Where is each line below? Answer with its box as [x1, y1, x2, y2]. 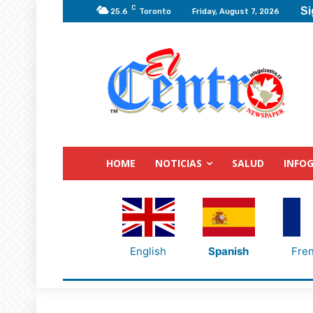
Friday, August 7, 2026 [192, 6, 279, 16]
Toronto [139, 6, 171, 16]
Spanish [208, 244, 249, 258]
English [130, 244, 166, 258]
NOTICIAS [155, 156, 202, 170]
